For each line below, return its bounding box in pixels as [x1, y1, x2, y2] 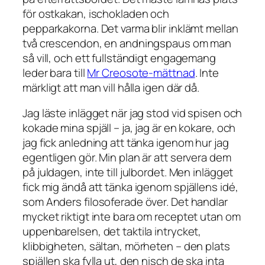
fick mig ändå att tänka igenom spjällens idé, [22, 179, 238, 195]
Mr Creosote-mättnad [87, 64, 195, 80]
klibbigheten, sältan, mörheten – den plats [22, 238, 230, 254]
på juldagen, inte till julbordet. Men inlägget [22, 164, 234, 180]
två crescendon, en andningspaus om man [22, 35, 232, 51]
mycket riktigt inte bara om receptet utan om [22, 209, 241, 225]
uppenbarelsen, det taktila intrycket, [22, 224, 202, 240]
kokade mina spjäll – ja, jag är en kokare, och [22, 120, 236, 136]
